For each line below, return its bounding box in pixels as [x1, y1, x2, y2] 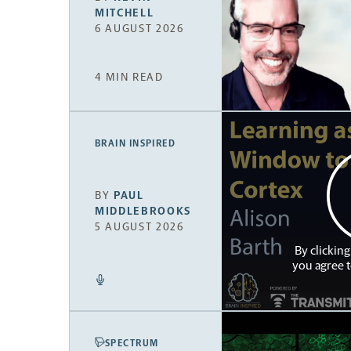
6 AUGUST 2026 [95, 21, 184, 35]
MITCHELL [95, 5, 154, 20]
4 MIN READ [95, 70, 164, 84]
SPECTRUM [105, 337, 159, 349]
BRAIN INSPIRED [95, 137, 176, 149]
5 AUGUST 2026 [95, 220, 184, 234]
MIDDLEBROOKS [95, 204, 192, 219]
